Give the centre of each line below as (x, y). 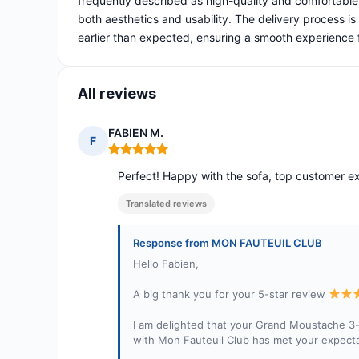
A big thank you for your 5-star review (231, 294)
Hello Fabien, (166, 264)
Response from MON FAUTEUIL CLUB (228, 243)
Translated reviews (166, 204)
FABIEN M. (136, 133)
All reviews (117, 94)
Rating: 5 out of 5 (155, 155)
